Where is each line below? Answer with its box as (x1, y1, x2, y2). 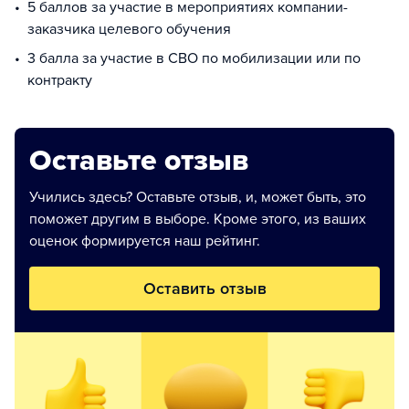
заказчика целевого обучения (27, 20, 231, 38)
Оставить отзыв (142, 278, 267, 299)
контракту (27, 71, 92, 89)
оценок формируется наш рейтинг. (29, 232, 260, 250)
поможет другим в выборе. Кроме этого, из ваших (29, 210, 366, 228)
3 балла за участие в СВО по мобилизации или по (27, 49, 361, 68)
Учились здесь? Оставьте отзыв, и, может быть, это (29, 188, 366, 206)
